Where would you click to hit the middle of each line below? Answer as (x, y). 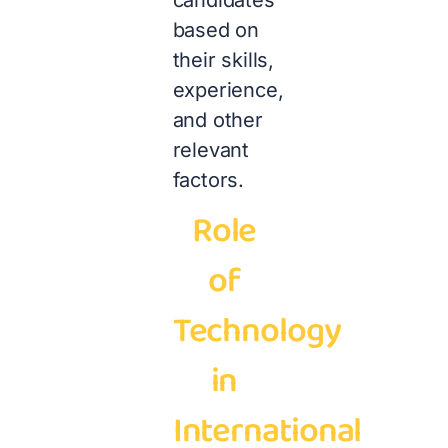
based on (216, 30)
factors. (208, 180)
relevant (211, 150)
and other (217, 120)
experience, (228, 90)
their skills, (223, 60)
